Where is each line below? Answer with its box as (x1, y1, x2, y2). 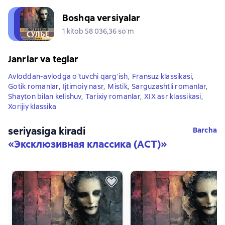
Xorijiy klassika (8, 102, 56, 111)
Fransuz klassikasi (132, 72, 192, 81)
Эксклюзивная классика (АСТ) (14, 138, 161, 151)
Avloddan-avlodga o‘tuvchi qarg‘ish (8, 72, 128, 81)
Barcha (192, 126, 217, 135)
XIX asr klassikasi (144, 92, 201, 101)
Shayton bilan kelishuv (8, 92, 81, 101)
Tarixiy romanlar (85, 92, 140, 101)
